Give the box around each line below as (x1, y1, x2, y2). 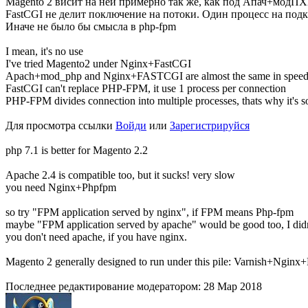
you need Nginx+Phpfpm (5, 181, 116, 193)
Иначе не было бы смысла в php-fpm (5, 20, 176, 32)
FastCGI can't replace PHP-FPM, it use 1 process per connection (5, 82, 286, 94)
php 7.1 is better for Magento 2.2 (5, 144, 148, 156)
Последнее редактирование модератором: (5, 280, 203, 292)
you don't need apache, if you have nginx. (5, 230, 187, 243)
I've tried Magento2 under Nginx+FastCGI (5, 57, 191, 69)
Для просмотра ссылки (5, 119, 115, 131)
